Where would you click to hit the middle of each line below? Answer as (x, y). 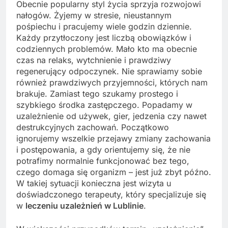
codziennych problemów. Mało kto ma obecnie (107, 49)
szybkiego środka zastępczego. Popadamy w (104, 105)
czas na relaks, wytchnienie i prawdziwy (94, 60)
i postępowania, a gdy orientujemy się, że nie (103, 150)
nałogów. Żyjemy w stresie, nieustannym (94, 16)
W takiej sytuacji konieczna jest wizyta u (94, 183)
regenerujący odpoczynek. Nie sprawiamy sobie (109, 72)
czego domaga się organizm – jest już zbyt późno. (114, 172)
